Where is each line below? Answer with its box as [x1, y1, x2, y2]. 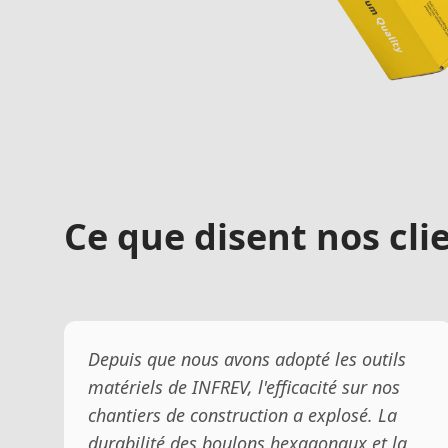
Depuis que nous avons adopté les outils [88, 346, 406, 371]
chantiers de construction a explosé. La [88, 402, 397, 427]
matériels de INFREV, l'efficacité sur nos [88, 374, 400, 399]
